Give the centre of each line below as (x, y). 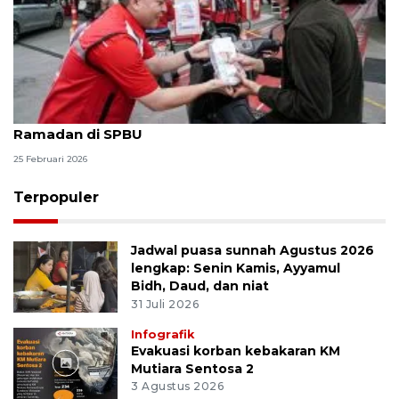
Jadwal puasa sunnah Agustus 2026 (253, 250)
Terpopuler (56, 197)
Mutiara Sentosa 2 (193, 368)
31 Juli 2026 (165, 304)
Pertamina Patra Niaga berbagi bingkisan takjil (182, 115)
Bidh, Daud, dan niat (200, 285)
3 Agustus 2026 (178, 387)
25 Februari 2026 (50, 159)
